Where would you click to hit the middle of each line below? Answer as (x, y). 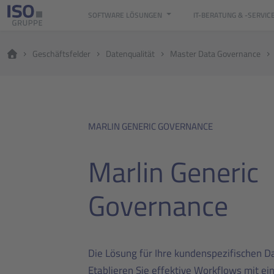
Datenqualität (130, 54)
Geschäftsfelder (61, 54)
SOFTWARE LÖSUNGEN (126, 15)
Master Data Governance (215, 54)
